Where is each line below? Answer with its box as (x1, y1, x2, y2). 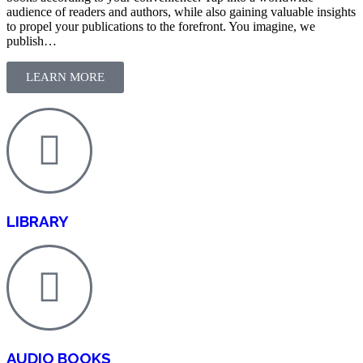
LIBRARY (6, 211, 68, 230)
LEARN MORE (26, 70, 105, 83)
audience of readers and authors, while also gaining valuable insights (6, 4, 356, 19)
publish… (6, 33, 57, 48)
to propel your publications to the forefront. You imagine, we (6, 19, 315, 33)
